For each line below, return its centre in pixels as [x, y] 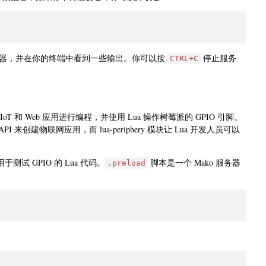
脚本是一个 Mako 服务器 [194, 163]
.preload [126, 163]
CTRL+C [184, 59]
